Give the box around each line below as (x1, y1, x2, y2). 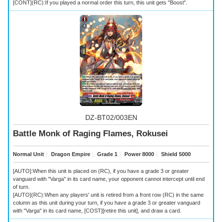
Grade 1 (96, 151, 117, 158)
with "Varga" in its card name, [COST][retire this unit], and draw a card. (13, 207, 181, 214)
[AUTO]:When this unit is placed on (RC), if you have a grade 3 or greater (13, 167, 189, 174)
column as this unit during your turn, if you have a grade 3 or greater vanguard (13, 199, 200, 206)
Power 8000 (123, 151, 154, 158)
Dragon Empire (50, 151, 90, 158)
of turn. (13, 183, 30, 190)
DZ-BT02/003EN (85, 113, 137, 121)
